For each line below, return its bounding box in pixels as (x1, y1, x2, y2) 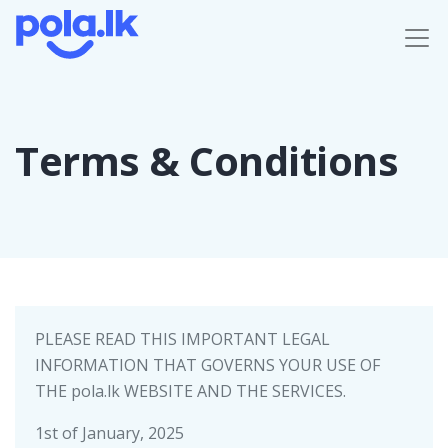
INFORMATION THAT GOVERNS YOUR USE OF (35, 354, 380, 376)
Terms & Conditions (15, 133, 398, 188)
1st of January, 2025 (35, 422, 184, 444)
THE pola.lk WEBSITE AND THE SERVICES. (35, 380, 346, 402)
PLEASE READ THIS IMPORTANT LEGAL (35, 328, 330, 350)
